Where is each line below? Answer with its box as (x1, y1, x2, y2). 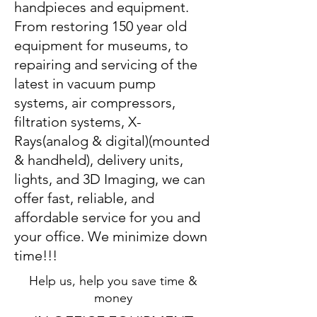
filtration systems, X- (14, 113, 142, 130)
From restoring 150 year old (14, 18, 187, 35)
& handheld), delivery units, (14, 151, 183, 168)
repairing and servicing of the (14, 56, 197, 73)
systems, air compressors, (14, 94, 175, 111)
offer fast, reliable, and (14, 190, 154, 207)
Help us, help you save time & (29, 273, 197, 289)
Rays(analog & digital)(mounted (14, 132, 209, 149)
